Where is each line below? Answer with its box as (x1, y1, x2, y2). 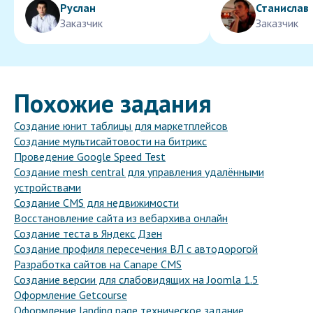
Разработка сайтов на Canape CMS (14, 257, 182, 272)
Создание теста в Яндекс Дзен (14, 226, 162, 241)
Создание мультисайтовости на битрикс (14, 134, 207, 149)
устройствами (14, 180, 81, 195)
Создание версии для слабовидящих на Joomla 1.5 (14, 272, 259, 287)
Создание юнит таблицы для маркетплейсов (14, 119, 228, 133)
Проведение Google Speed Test (14, 150, 166, 164)
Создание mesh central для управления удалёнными (14, 165, 264, 180)
